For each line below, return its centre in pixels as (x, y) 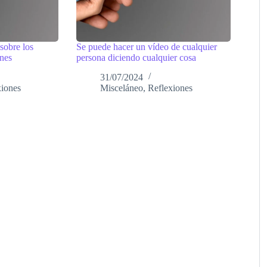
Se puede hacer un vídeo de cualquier (147, 47)
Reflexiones (170, 88)
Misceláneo (122, 88)
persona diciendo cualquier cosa (136, 58)
